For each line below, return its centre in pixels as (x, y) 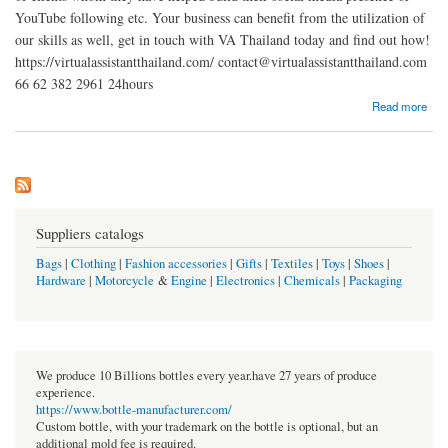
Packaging (375, 281)
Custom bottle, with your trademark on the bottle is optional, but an (207, 426)
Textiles (292, 264)
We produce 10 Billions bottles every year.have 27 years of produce (206, 375)
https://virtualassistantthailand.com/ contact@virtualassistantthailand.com (221, 61)
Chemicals (313, 281)
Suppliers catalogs (90, 232)
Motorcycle (124, 281)
